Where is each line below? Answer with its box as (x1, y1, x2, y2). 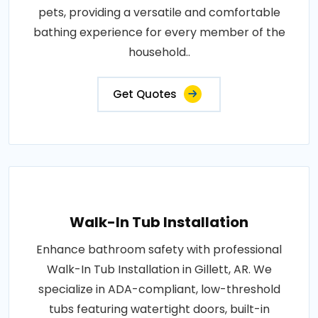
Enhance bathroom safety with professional (36, 241, 282, 258)
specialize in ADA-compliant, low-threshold (38, 280, 280, 297)
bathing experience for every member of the (33, 23, 285, 40)
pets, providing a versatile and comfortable (38, 4, 280, 21)
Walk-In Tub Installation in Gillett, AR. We (46, 261, 272, 278)
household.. (128, 43, 190, 60)
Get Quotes (113, 86, 177, 102)
